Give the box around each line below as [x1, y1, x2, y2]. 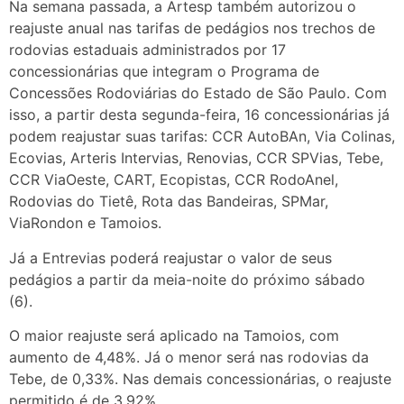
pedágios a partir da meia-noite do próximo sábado [9, 270, 365, 289]
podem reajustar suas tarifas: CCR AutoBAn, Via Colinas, [9, 127, 395, 146]
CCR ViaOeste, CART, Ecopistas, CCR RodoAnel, [9, 170, 338, 189]
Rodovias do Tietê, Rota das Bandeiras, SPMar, [9, 192, 328, 211]
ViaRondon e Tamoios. [9, 214, 161, 233]
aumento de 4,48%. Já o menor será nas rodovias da [9, 348, 369, 367]
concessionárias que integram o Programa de [9, 62, 319, 81]
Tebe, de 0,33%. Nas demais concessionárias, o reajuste [9, 370, 391, 389]
